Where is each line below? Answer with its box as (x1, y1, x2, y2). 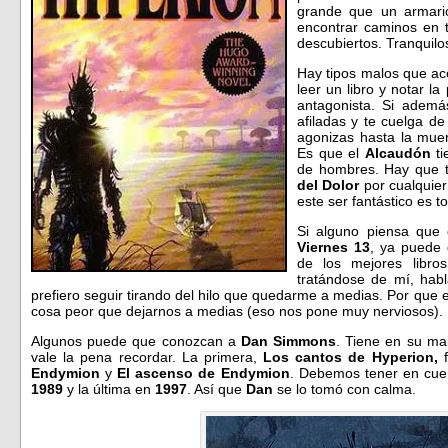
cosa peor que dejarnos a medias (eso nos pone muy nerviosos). (31, 302, 443, 319)
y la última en (67, 380, 155, 397)
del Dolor (297, 176, 364, 193)
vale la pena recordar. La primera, (31, 348, 264, 365)
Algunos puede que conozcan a (31, 332, 241, 349)
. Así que (187, 380, 246, 397)
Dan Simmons (240, 332, 337, 349)
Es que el (297, 144, 365, 161)
